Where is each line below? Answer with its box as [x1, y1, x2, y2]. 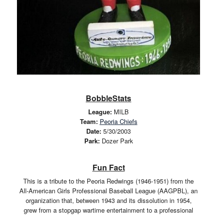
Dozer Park [99, 136, 133, 146]
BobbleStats [86, 93, 131, 104]
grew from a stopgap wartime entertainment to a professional [24, 205, 193, 215]
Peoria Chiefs [99, 117, 138, 126]
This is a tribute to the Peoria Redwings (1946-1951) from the [23, 176, 194, 186]
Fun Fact [92, 161, 125, 173]
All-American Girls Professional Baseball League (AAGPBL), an [19, 186, 198, 195]
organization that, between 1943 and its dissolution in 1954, [25, 195, 192, 205]
